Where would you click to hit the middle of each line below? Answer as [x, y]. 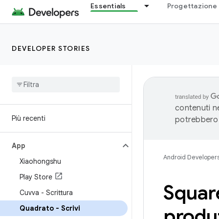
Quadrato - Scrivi [50, 208]
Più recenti [29, 118]
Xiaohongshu [40, 161]
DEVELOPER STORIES [51, 48]
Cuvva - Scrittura [46, 193]
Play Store [36, 177]
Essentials [108, 6]
